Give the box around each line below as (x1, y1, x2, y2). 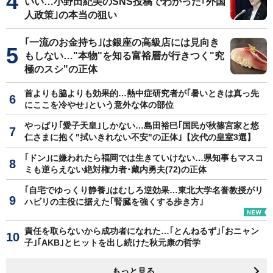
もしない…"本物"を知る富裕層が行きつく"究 (24, 50, 224, 61)
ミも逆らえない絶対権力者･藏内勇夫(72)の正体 (24, 164, 207, 174)
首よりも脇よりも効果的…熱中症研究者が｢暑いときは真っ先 (24, 88, 259, 98)
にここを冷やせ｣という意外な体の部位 (24, 99, 174, 110)
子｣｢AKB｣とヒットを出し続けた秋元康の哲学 (24, 237, 200, 247)
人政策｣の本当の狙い (24, 9, 117, 20)
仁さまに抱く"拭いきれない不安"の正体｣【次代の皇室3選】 (24, 132, 255, 142)
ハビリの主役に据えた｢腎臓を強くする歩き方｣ (24, 196, 204, 207)
